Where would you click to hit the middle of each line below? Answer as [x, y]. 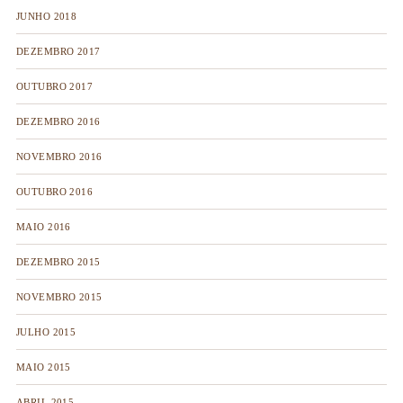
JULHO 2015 [46, 332]
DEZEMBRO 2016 [58, 121]
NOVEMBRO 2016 [59, 157]
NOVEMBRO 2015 [59, 297]
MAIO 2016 [43, 227]
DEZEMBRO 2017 [58, 51]
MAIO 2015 [43, 367]
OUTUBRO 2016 [54, 192]
